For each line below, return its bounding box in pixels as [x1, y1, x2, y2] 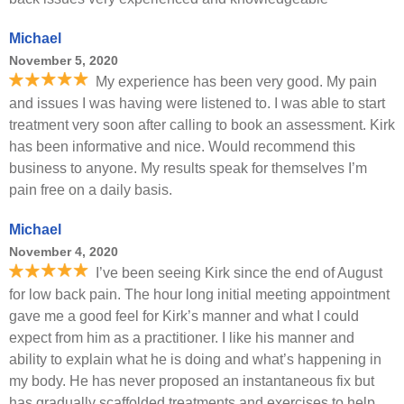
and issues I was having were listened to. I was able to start [9, 96, 385, 111]
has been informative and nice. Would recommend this [9, 139, 355, 154]
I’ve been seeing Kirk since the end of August [96, 265, 382, 280]
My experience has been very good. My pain [96, 74, 377, 89]
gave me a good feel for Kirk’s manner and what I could [9, 308, 359, 324]
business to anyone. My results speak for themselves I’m [9, 161, 367, 176]
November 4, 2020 [9, 244, 118, 259]
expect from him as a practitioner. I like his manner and [9, 330, 354, 345]
